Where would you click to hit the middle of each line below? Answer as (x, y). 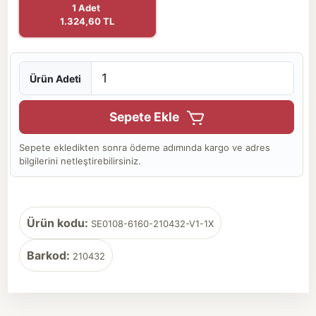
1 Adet (87, 8)
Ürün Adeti (55, 78)
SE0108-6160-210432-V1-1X (151, 224)
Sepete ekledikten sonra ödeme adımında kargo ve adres (145, 147)
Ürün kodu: (57, 223)
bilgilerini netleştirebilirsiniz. (80, 161)
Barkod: (48, 255)
